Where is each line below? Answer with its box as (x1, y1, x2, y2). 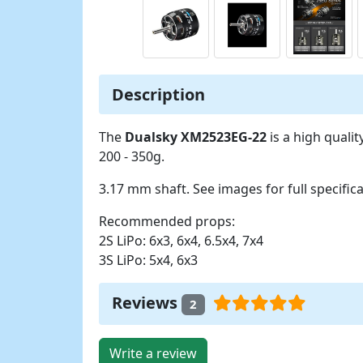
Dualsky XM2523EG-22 (125, 128, 267, 147)
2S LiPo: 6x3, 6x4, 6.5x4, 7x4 (99, 232, 263, 250)
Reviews (112, 292, 181, 314)
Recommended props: (99, 212, 235, 231)
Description (112, 83, 205, 106)
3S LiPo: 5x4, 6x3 (99, 251, 198, 270)
